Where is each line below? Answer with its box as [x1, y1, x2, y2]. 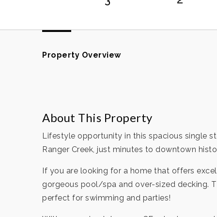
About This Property [42, 110, 153, 124]
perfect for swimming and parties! [42, 193, 173, 202]
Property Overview [42, 50, 121, 60]
